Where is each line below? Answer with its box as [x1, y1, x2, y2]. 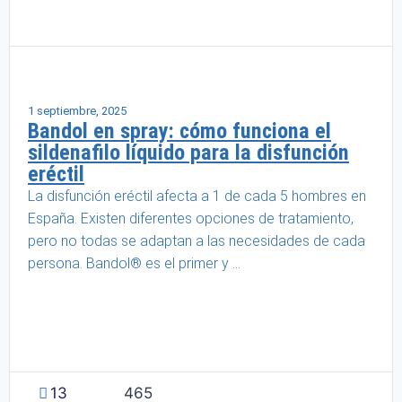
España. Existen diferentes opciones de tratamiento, [28, 210, 354, 227]
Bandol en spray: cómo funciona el [28, 118, 331, 144]
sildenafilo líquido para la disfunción [28, 140, 349, 165]
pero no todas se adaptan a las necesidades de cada [28, 232, 365, 249]
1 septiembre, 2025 [28, 104, 127, 118]
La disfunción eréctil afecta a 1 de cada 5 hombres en [28, 188, 366, 205]
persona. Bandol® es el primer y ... [28, 255, 240, 272]
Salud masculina [250, 81, 347, 95]
